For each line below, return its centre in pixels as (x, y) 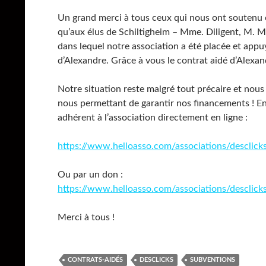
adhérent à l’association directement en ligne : (153, 118)
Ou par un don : (90, 175)
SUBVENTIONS (213, 260)
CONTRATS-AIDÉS (95, 260)
